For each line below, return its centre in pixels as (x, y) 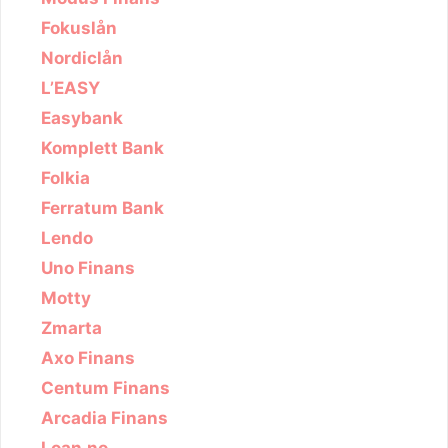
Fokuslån (79, 27)
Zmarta (71, 327)
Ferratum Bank (102, 207)
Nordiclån (82, 57)
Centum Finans (105, 387)
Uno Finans (88, 267)
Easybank (82, 117)
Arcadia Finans (104, 417)
